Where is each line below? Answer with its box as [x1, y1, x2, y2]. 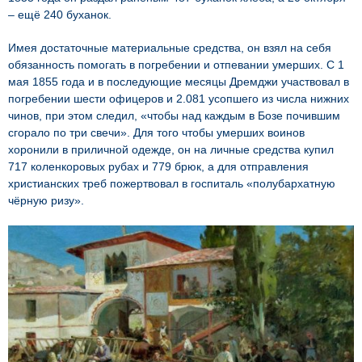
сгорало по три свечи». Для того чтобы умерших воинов [8, 126, 305, 139]
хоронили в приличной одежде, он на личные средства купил [8, 143, 334, 156]
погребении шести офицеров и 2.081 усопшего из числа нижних [8, 92, 349, 105]
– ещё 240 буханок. [8, 8, 112, 21]
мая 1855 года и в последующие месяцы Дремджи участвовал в [8, 75, 349, 88]
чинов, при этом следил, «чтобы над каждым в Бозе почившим [8, 109, 340, 122]
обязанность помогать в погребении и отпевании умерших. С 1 [8, 58, 344, 71]
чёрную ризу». [8, 194, 84, 207]
